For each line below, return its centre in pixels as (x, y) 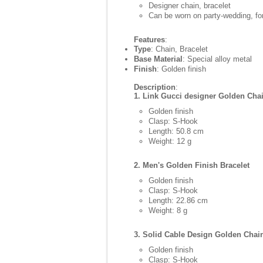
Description (155, 87)
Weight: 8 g (168, 210)
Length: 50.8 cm (176, 131)
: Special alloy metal (217, 59)
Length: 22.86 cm (178, 200)
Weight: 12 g (170, 141)
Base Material (158, 59)
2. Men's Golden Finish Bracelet (192, 165)
